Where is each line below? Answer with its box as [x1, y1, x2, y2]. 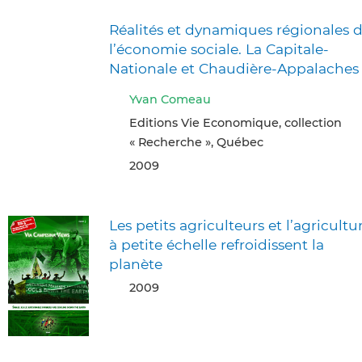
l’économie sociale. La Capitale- [109, 40, 329, 57]
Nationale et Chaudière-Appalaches [109, 59, 359, 77]
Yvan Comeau [129, 91, 211, 107]
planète [109, 255, 162, 272]
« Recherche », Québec [129, 134, 263, 149]
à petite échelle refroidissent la [109, 235, 324, 253]
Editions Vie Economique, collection [129, 115, 342, 130]
